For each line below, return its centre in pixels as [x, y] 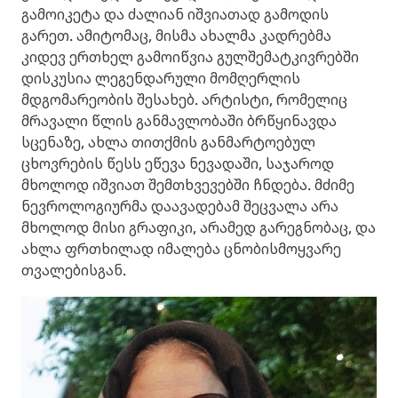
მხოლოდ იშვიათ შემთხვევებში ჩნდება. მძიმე [188, 185]
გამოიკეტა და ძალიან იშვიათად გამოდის [175, 15]
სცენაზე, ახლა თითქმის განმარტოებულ [168, 143]
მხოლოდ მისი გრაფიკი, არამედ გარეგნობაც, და [199, 228]
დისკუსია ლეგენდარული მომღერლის [161, 79]
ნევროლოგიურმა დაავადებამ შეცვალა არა [180, 207]
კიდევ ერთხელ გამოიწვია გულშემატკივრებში [190, 57]
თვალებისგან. [74, 271]
